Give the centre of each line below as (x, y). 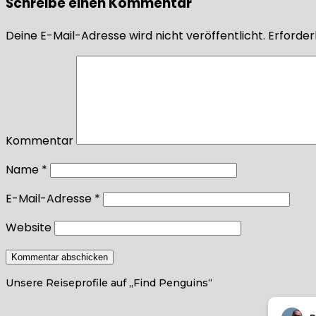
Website (29, 227)
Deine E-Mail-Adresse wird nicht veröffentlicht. (135, 35)
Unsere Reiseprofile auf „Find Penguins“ (109, 282)
